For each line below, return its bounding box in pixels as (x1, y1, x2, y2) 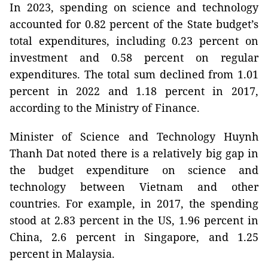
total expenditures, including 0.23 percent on (10, 33, 258, 48)
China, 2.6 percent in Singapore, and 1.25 (10, 230, 258, 244)
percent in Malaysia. (10, 246, 115, 261)
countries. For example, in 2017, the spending (10, 196, 258, 211)
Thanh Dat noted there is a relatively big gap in (10, 146, 258, 160)
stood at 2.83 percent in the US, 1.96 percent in (10, 213, 258, 227)
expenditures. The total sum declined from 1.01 (10, 67, 258, 81)
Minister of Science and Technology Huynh (10, 129, 258, 144)
